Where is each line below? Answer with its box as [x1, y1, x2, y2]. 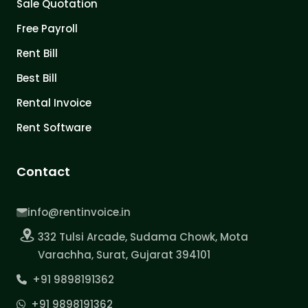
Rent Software [16, 120, 91, 135]
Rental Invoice [16, 96, 91, 111]
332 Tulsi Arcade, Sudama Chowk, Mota [38, 230, 249, 245]
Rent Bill [16, 46, 58, 61]
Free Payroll [16, 21, 78, 36]
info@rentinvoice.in [27, 205, 131, 220]
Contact [16, 163, 70, 181]
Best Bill [16, 71, 57, 86]
